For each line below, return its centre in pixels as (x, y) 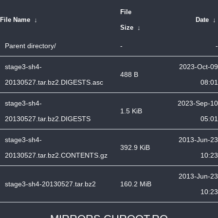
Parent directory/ (30, 46)
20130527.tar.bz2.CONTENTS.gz (56, 155)
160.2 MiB (136, 184)
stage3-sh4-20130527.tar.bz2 (50, 184)
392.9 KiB (135, 147)
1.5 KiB (131, 111)
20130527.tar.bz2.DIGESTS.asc (54, 82)
